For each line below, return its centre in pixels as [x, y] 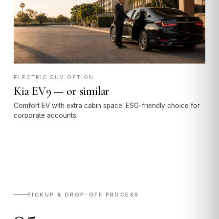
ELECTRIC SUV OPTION [54, 77]
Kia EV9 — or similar [62, 91]
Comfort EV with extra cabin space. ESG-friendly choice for [107, 105]
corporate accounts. [46, 115]
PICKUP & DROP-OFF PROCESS [83, 194]
